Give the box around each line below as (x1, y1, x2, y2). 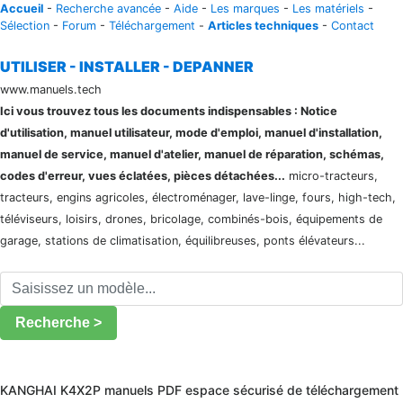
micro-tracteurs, (285, 169, 378, 183)
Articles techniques (208, 19, 318, 32)
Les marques (210, 2, 280, 15)
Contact (331, 19, 374, 32)
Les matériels (292, 2, 364, 15)
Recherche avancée (56, 2, 161, 15)
